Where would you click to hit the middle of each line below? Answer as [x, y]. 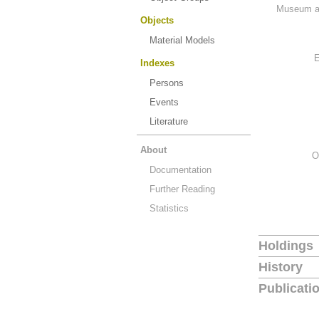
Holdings [286, 246]
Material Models [182, 40]
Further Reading [182, 189]
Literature [169, 121]
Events [164, 102]
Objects [157, 20]
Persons [167, 83]
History [281, 267]
